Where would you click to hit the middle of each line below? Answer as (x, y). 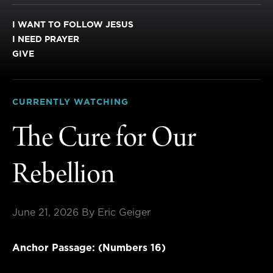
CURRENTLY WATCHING (70, 102)
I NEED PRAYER (46, 39)
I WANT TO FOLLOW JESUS (73, 25)
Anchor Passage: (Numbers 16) (89, 248)
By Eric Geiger (116, 212)
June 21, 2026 (45, 212)
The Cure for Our (104, 140)
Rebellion (63, 176)
